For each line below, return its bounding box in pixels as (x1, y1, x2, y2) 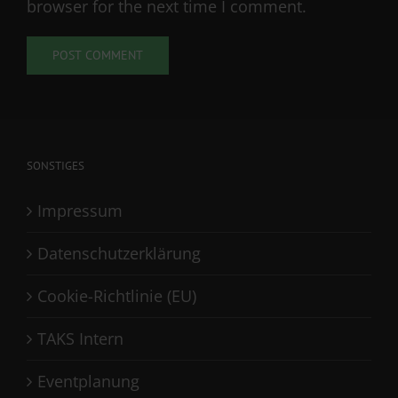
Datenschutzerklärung (37, 242, 201, 264)
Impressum (37, 199, 123, 221)
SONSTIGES (27, 157, 84, 173)
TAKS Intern (37, 327, 123, 349)
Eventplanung (37, 370, 139, 392)
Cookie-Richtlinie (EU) (37, 284, 196, 306)
